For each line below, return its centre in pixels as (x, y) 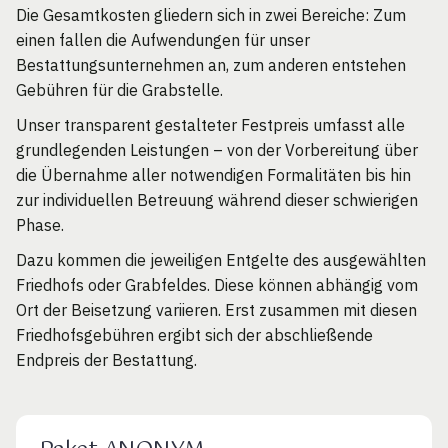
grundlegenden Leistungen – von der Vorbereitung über (217, 149)
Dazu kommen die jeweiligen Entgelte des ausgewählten (221, 259)
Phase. (40, 224)
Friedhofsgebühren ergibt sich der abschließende (194, 334)
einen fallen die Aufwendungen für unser (163, 39)
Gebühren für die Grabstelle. (119, 89)
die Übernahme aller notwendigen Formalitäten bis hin (213, 174)
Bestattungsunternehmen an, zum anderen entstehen (211, 64)
